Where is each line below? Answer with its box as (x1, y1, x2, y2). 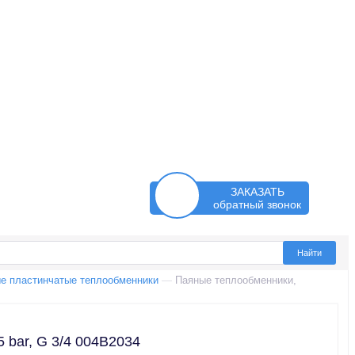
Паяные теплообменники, (175, 274, 296, 287)
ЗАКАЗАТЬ (230, 185, 284, 199)
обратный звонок (213, 198, 301, 212)
